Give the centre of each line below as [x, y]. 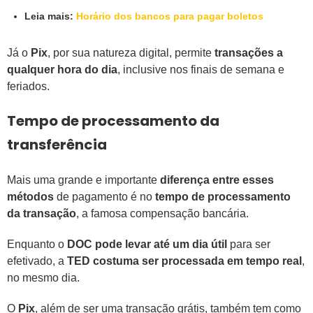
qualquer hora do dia [62, 70]
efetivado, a [36, 261]
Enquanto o [37, 245]
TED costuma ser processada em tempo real [183, 261]
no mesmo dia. [43, 278]
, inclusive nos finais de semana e [201, 70]
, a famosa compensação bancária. [162, 214]
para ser [249, 245]
